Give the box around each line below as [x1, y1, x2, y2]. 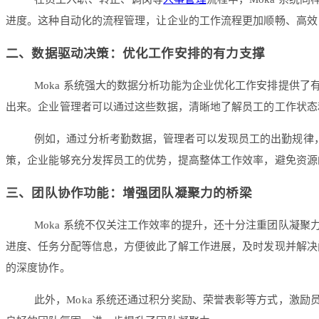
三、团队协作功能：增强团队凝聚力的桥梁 [6, 185, 252, 200]
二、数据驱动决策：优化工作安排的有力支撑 [6, 46, 265, 61]
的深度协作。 [6, 262, 70, 274]
